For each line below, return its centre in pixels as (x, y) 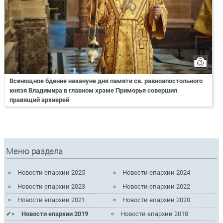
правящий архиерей (39, 100)
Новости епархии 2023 (51, 186)
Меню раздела (35, 151)
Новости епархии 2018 (155, 214)
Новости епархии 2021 (51, 200)
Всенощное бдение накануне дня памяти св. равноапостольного (106, 81)
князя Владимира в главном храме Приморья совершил (93, 90)
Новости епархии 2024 (157, 173)
